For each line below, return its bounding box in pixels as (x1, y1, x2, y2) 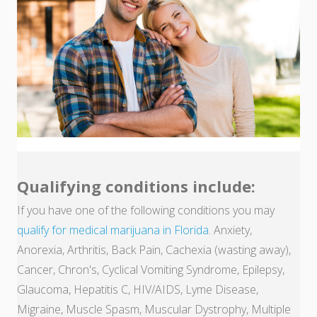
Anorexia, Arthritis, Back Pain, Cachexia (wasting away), (17, 242, 291, 258)
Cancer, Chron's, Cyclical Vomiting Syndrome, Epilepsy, (17, 262, 284, 278)
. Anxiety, (209, 222, 252, 238)
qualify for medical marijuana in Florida (17, 222, 209, 238)
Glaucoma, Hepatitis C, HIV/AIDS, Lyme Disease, (17, 282, 258, 298)
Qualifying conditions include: (17, 175, 255, 197)
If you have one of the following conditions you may (17, 202, 275, 219)
